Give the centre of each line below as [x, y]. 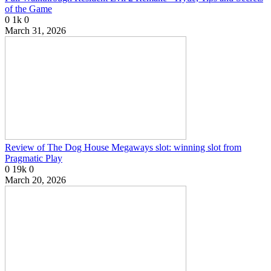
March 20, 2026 [35, 180]
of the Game [28, 8]
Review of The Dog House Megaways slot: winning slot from [123, 147]
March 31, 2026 [35, 30]
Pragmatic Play [34, 158]
